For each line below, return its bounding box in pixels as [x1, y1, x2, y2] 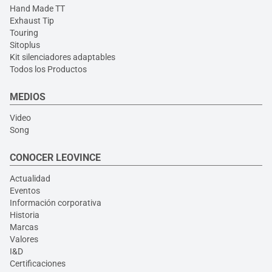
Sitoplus [10, 40, 40, 50]
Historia [10, 210, 39, 220]
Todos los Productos [10, 64, 87, 74]
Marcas [10, 222, 38, 232]
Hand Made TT [10, 4, 65, 13]
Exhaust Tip [10, 16, 54, 25]
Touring [10, 28, 38, 38]
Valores [10, 234, 38, 244]
